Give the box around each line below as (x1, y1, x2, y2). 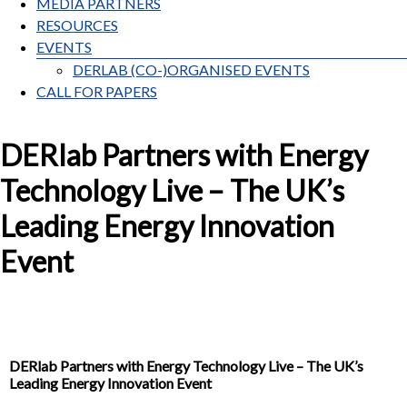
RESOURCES (36, 16, 118, 35)
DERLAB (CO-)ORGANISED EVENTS (73, 61, 310, 79)
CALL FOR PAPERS (36, 83, 157, 101)
